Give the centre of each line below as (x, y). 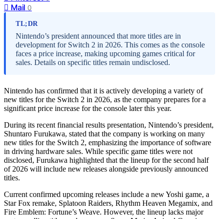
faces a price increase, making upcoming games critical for (105, 53)
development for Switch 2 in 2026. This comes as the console (110, 44)
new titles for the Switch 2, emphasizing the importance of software (108, 142)
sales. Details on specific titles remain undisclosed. (93, 62)
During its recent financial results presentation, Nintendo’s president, (109, 125)
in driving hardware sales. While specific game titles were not (98, 151)
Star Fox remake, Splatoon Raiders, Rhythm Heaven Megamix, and (108, 203)
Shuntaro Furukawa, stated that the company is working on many (104, 133)
